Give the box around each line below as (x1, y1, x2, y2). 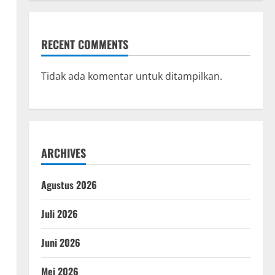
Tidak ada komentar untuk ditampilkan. (41, 69, 222, 83)
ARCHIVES (41, 145, 86, 161)
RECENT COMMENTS (41, 36, 128, 53)
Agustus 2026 (41, 177, 97, 193)
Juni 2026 (41, 235, 80, 250)
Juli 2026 (41, 206, 78, 222)
